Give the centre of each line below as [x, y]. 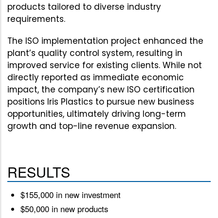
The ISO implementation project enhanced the [105, 41]
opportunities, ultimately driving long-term [97, 114]
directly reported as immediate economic [96, 77]
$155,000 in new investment [71, 194]
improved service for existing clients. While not [105, 65]
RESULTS [39, 171]
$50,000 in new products [64, 209]
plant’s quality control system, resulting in [95, 53]
